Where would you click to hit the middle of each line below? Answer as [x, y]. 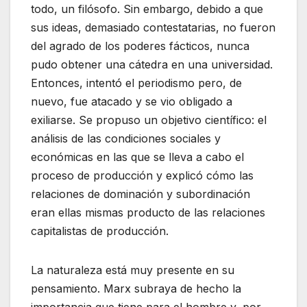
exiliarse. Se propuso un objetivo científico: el [149, 120]
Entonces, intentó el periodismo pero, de [136, 83]
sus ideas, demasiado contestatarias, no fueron [153, 27]
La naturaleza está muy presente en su [133, 270]
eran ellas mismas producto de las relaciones [148, 212]
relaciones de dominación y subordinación [140, 194]
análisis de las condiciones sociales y [126, 138]
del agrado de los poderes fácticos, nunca [140, 46]
